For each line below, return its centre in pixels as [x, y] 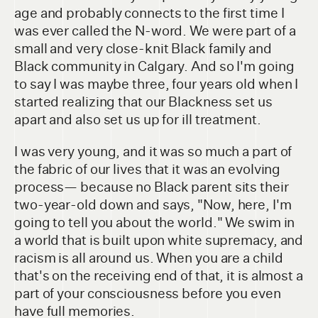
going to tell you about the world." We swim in [155, 223]
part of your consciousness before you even [148, 294]
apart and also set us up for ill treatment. [138, 120]
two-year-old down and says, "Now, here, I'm [153, 205]
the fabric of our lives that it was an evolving [148, 170]
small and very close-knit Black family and [143, 49]
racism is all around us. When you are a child [149, 258]
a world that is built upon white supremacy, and [159, 241]
